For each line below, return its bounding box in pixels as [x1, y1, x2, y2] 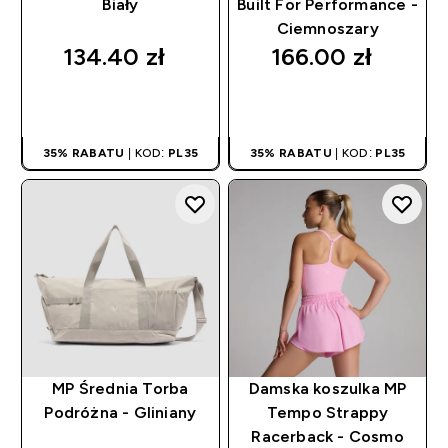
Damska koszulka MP [248, 380, 407, 398]
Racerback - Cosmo [251, 428, 404, 446]
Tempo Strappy [266, 404, 389, 422]
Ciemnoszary [276, 20, 379, 38]
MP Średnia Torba [52, 380, 189, 398]
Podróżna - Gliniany [44, 404, 197, 422]
